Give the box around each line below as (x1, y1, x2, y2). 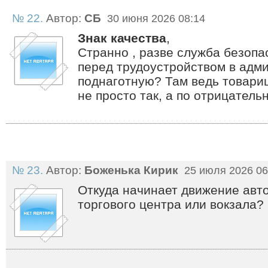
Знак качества (78, 31, 166, 45)
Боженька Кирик (84, 164, 178, 176)
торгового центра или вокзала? (78, 197, 264, 211)
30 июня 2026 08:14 (104, 13, 205, 25)
